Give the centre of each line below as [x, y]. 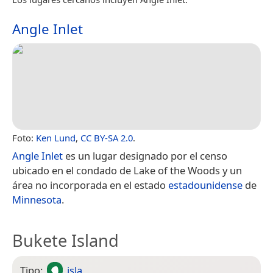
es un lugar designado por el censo [145, 155]
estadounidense [205, 185]
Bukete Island [66, 240]
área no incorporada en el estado [90, 185]
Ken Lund [56, 137]
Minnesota [37, 199]
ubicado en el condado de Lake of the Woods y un [127, 170]
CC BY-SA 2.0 [107, 137]
